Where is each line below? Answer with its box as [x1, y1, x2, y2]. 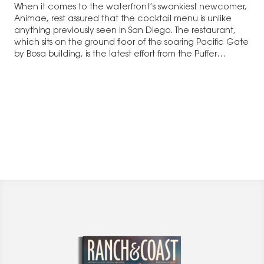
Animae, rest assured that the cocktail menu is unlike [14, 15, 232, 24]
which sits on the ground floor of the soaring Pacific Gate [14, 39, 249, 48]
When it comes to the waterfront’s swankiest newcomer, [14, 4, 247, 12]
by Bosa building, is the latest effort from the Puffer [14, 51, 217, 60]
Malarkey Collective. [14, 62, 100, 71]
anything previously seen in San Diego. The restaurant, [14, 27, 236, 36]
